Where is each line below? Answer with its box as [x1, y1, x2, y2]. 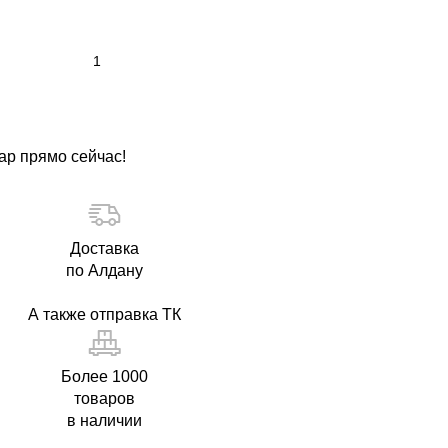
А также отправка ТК [28, 306, 181, 323]
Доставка [70, 240, 139, 257]
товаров [74, 390, 135, 407]
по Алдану [66, 262, 143, 279]
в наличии [67, 412, 142, 429]
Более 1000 [61, 368, 148, 385]
